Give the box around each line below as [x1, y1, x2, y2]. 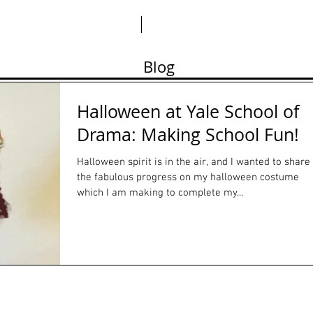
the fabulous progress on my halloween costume [77, 171, 299, 184]
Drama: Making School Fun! [77, 123, 299, 146]
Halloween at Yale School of [77, 100, 299, 123]
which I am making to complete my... [77, 187, 243, 199]
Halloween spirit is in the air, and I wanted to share [77, 156, 310, 168]
